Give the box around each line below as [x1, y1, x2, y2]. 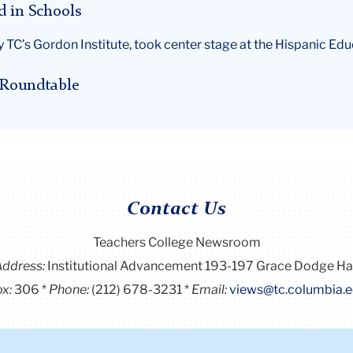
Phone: [48, 281, 91, 297]
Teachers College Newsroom [92, 234, 261, 250]
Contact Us [127, 200, 226, 220]
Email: [191, 281, 229, 297]
